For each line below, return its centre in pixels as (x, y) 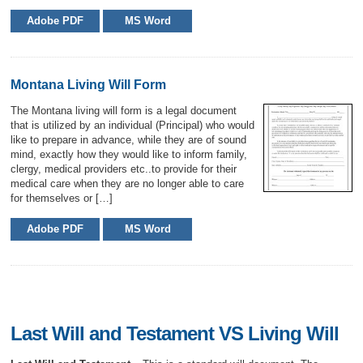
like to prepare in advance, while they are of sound (129, 140)
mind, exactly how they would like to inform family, (129, 154)
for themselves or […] (62, 198)
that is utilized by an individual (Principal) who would (133, 125)
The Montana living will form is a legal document (124, 111)
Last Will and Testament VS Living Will (175, 333)
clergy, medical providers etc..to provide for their (124, 169)
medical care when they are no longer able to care (128, 184)
